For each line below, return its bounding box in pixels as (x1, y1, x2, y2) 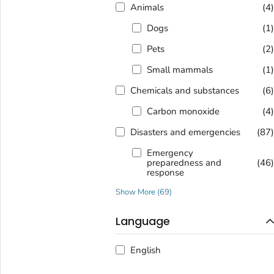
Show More (115, 187, 155, 198)
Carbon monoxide (146, 105, 220, 118)
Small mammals (146, 64, 213, 76)
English (130, 243, 161, 256)
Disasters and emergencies (130, 126, 240, 139)
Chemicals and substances (130, 84, 239, 97)
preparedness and (146, 157, 221, 169)
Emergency (146, 147, 193, 160)
